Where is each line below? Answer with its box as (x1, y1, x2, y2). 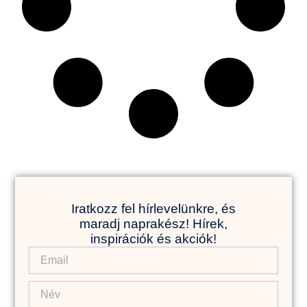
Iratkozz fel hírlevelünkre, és (71, 201, 236, 217)
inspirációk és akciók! (90, 232, 217, 247)
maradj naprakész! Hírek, (79, 217, 228, 232)
